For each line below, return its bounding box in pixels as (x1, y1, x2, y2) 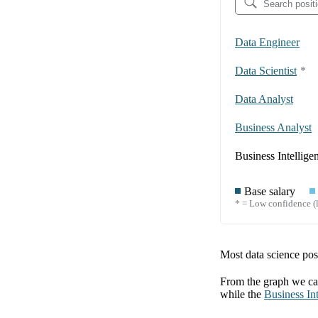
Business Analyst (235, 121, 312, 134)
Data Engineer (235, 36, 300, 49)
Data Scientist (235, 65, 297, 77)
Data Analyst (235, 93, 293, 106)
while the (220, 288, 261, 301)
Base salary (244, 185, 295, 198)
